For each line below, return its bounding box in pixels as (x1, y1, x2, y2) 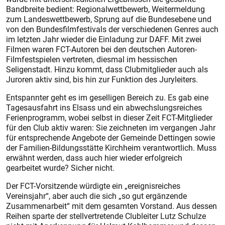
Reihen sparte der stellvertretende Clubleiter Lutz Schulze (6, 210, 206, 221)
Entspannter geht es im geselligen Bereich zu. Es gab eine (6, 92, 208, 103)
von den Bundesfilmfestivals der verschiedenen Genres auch (6, 24, 218, 35)
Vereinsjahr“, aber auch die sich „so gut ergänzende (6, 190, 187, 201)
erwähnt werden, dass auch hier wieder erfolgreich (6, 152, 182, 163)
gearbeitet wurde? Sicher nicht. (6, 162, 115, 173)
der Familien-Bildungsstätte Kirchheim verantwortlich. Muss (6, 142, 216, 153)
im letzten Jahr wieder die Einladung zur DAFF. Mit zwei (6, 34, 201, 45)
